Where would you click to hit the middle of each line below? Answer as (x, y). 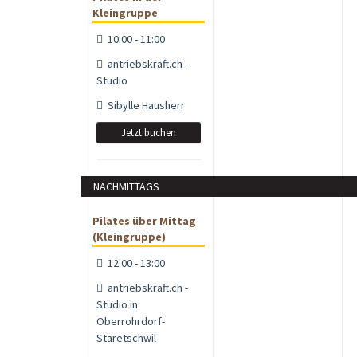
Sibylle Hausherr (144, 105)
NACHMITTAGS (126, 186)
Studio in (117, 304)
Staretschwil (126, 337)
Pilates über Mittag (144, 220)
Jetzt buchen (149, 132)
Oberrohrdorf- (131, 321)
